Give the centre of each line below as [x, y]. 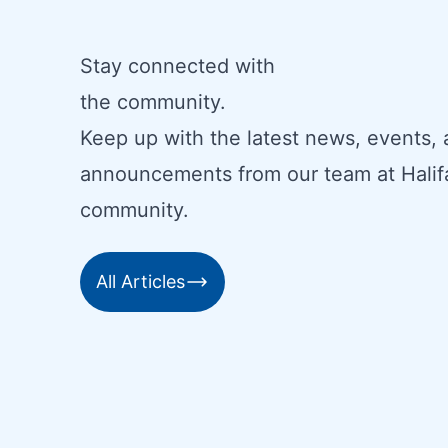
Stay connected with [177, 66]
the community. [153, 102]
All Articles [140, 281]
